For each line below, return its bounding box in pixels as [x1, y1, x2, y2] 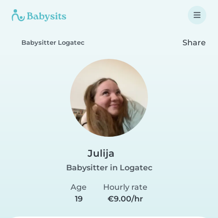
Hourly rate [103, 182, 147, 192]
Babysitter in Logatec [66, 163, 152, 172]
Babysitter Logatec [21, 39, 85, 46]
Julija [88, 147, 114, 159]
